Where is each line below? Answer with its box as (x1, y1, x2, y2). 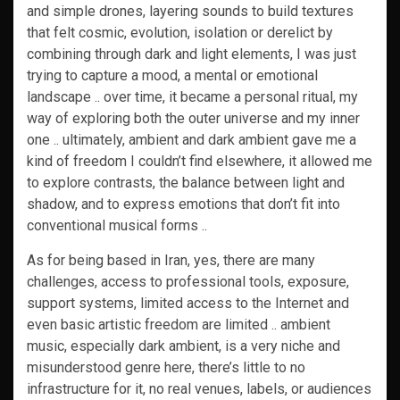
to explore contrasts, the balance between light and (27, 174, 345, 191)
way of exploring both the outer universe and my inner (27, 110, 360, 127)
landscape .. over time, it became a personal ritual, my (27, 88, 358, 105)
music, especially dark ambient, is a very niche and (27, 337, 340, 354)
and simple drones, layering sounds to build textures (27, 3, 354, 20)
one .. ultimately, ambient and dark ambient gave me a (27, 131, 356, 148)
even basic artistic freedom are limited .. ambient (27, 316, 330, 333)
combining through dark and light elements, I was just (27, 46, 356, 62)
